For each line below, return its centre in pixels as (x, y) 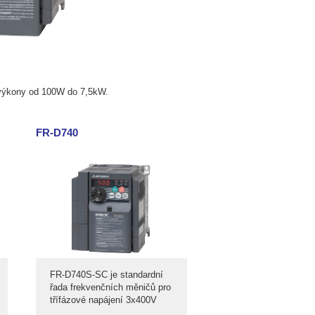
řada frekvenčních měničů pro (110, 287)
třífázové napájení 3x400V (103, 300)
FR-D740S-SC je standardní (107, 275)
